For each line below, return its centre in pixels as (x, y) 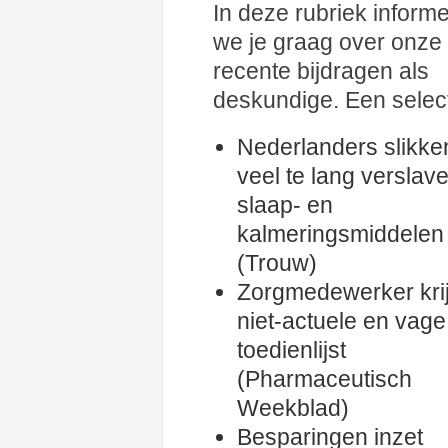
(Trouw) (277, 263)
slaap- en (285, 205)
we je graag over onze (327, 42)
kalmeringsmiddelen (340, 234)
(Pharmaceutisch (324, 379)
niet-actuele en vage (341, 321)
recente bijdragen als (321, 71)
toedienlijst (291, 350)
